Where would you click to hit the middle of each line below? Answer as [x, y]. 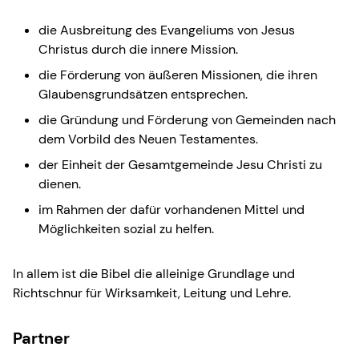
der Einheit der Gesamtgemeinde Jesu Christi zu [180, 164]
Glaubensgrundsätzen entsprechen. [143, 94]
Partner [41, 338]
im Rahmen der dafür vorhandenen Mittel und [171, 209]
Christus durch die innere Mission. [138, 49]
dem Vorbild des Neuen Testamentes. [148, 139]
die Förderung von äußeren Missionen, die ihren [178, 75]
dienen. [60, 184]
